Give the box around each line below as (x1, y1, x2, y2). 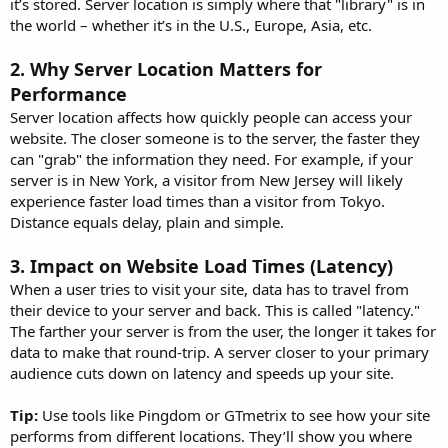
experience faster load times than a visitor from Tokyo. (10, 190, 385, 211)
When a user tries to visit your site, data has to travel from (10, 278, 409, 299)
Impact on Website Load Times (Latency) (30, 253, 393, 278)
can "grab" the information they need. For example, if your (10, 148, 413, 169)
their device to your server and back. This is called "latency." (10, 299, 420, 320)
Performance (10, 81, 127, 106)
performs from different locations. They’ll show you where (10, 425, 412, 446)
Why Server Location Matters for (30, 56, 322, 81)
